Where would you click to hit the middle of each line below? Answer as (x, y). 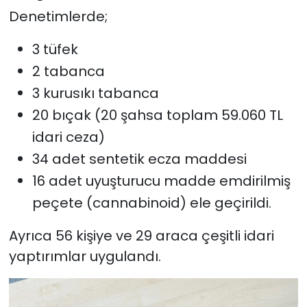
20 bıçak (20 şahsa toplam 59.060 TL (157, 115)
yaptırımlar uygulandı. (85, 256)
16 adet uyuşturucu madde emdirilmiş (161, 181)
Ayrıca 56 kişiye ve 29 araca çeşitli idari (141, 235)
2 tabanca (68, 71)
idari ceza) (68, 137)
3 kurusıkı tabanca (95, 93)
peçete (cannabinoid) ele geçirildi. (151, 202)
